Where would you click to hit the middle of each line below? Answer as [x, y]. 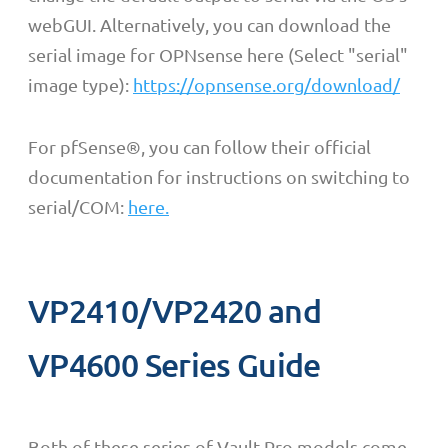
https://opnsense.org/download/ [266, 84]
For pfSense [77, 146]
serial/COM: [78, 206]
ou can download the [306, 24]
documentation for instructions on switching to [219, 176]
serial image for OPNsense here [158, 54]
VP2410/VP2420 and [175, 311]
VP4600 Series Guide [174, 365]
